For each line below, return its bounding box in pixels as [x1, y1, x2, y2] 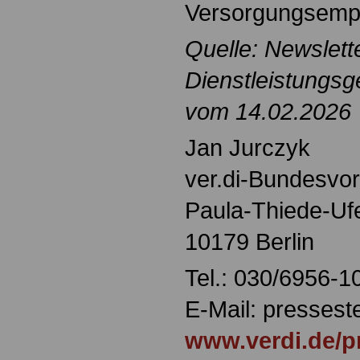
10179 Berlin [185, 228, 314, 256]
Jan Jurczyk [185, 134, 310, 162]
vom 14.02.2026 [185, 98, 351, 125]
